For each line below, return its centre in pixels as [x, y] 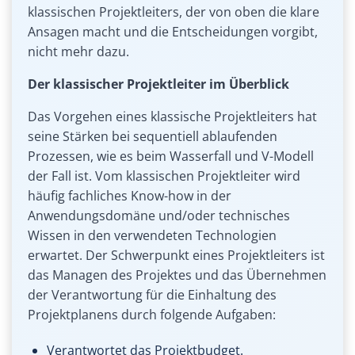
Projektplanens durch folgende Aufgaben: [152, 315]
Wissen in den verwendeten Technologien [152, 236]
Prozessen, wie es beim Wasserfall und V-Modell [171, 157]
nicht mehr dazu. [80, 52]
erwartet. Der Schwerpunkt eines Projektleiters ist [176, 256]
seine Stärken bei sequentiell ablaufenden [153, 137]
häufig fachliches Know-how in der [130, 196]
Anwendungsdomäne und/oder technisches [159, 216]
